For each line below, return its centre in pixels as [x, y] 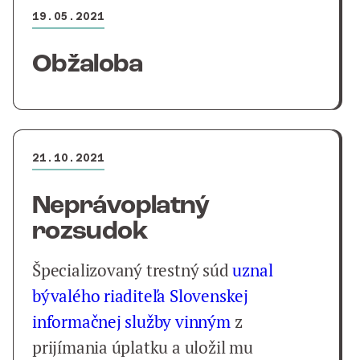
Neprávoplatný [121, 207]
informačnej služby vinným [131, 322]
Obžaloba [87, 65]
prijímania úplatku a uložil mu [143, 348]
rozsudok [90, 232]
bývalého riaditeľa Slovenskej [140, 296]
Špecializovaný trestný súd [133, 270]
